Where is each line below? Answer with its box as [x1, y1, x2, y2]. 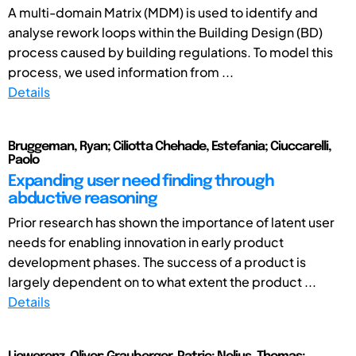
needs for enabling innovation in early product [8, 233, 284, 250]
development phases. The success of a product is [8, 253, 306, 270]
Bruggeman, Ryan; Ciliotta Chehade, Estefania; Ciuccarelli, [8, 139, 331, 153]
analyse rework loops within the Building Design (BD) [8, 23, 323, 41]
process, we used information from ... [8, 63, 234, 80]
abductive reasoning [8, 190, 157, 207]
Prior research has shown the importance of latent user [8, 213, 335, 230]
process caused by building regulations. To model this [8, 43, 333, 60]
